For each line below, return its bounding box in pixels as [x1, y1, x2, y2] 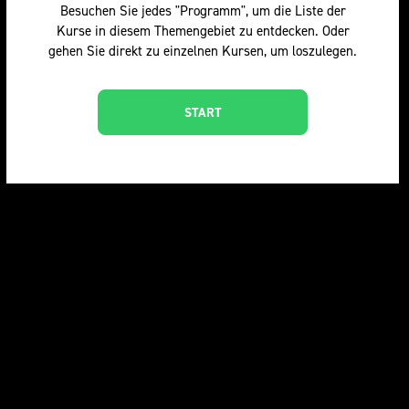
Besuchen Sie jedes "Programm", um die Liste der [59, 2, 346, 20]
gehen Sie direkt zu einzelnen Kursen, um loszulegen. [48, 42, 357, 60]
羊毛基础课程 [32, 377, 142, 401]
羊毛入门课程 [297, 377, 406, 401]
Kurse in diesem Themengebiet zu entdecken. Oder [56, 22, 350, 40]
